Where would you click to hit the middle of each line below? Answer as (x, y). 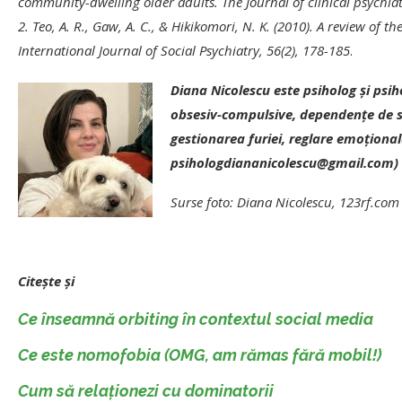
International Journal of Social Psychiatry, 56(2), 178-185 (184, 50)
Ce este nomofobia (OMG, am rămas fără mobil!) (200, 354)
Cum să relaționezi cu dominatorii (146, 390)
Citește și (46, 280)
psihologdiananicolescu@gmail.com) (284, 162)
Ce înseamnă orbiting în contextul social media (196, 319)
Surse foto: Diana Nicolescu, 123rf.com (285, 201)
